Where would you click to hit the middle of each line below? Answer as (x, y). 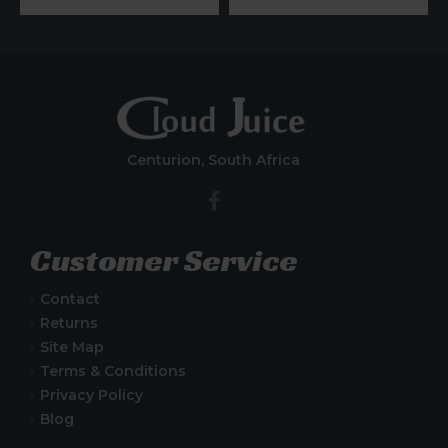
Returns (69, 322)
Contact (70, 298)
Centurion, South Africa (214, 159)
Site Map (72, 346)
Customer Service (164, 259)
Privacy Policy (91, 394)
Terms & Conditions (113, 370)
